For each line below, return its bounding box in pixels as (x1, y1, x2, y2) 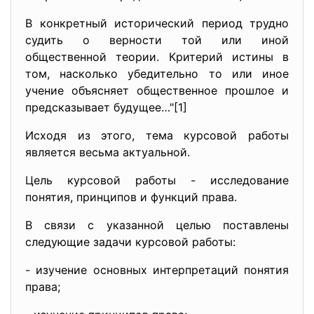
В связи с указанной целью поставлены (25, 218, 289, 232)
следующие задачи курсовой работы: (25, 235, 235, 249)
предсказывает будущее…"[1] (25, 100, 187, 114)
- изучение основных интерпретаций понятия (25, 263, 289, 277)
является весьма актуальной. (25, 145, 190, 159)
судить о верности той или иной (25, 33, 289, 47)
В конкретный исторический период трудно (25, 16, 289, 30)
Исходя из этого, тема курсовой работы (25, 128, 289, 142)
